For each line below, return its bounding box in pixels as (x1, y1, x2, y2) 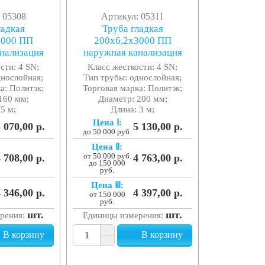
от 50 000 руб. (83, 152, 131, 161)
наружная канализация (83, 47, 182, 59)
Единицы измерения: (83, 210, 166, 221)
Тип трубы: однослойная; (83, 72, 182, 83)
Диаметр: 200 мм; (98, 93, 167, 104)
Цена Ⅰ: (92, 117, 122, 128)
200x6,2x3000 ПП (93, 35, 172, 47)
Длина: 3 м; (111, 104, 155, 115)
